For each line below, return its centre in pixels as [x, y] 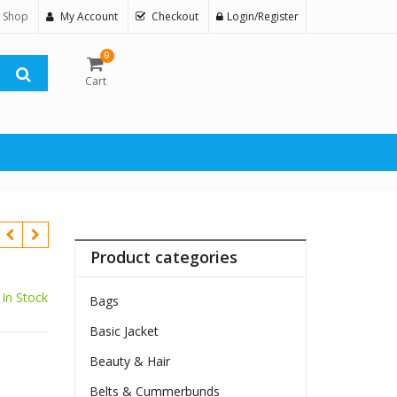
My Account [89, 16]
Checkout [175, 16]
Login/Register [263, 16]
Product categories [164, 257]
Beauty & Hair [130, 362]
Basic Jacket [125, 331]
